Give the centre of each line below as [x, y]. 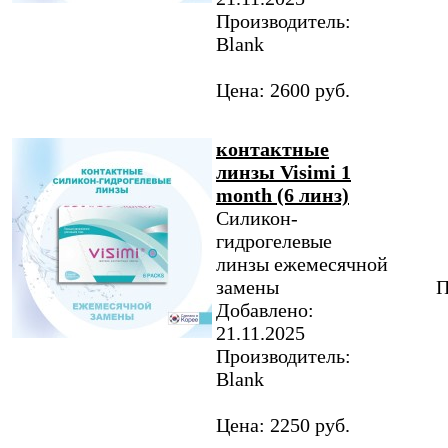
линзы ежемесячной [302, 264]
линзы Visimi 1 [283, 172]
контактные [272, 149]
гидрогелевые [274, 241]
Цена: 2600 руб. [283, 90]
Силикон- [257, 218]
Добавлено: [265, 310]
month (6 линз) [282, 195]
